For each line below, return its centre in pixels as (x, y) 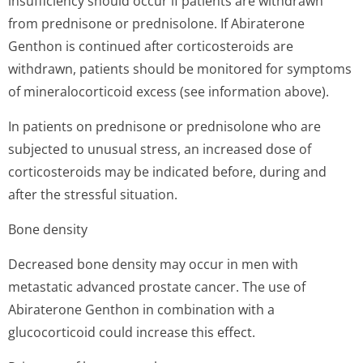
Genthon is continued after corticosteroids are (151, 46)
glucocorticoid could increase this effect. (132, 332)
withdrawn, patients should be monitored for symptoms (180, 69)
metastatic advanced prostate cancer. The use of (157, 287)
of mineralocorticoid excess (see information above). (169, 92)
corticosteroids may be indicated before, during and (167, 172)
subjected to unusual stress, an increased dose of (160, 149)
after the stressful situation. (93, 194)
